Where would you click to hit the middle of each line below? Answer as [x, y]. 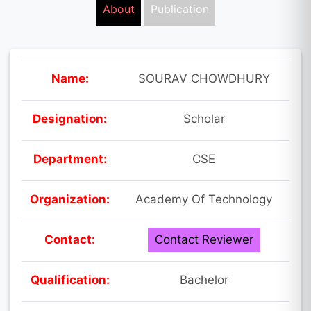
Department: [70, 159]
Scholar [204, 118]
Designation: [70, 118]
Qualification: [70, 279]
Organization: [70, 199]
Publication [179, 9]
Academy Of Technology [204, 199]
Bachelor [204, 279]
